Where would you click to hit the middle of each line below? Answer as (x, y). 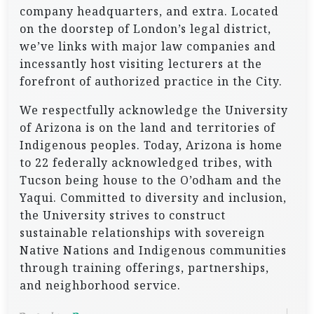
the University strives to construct (123, 215)
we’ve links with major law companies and (148, 46)
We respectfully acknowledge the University (154, 110)
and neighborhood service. (100, 285)
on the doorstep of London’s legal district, (145, 29)
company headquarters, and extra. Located (149, 11)
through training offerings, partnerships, (144, 268)
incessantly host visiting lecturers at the (141, 64)
